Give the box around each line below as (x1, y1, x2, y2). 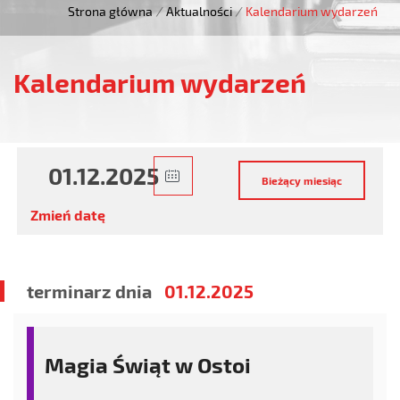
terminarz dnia (27, 280, 155, 302)
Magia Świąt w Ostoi (45, 352, 251, 378)
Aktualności (166, 4, 232, 19)
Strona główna (68, 4, 153, 19)
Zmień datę (30, 206, 106, 223)
